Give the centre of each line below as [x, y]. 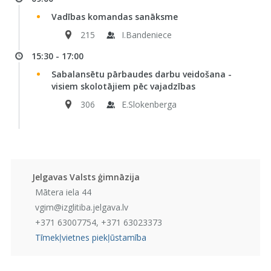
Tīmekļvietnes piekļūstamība [90, 237]
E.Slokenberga [149, 104]
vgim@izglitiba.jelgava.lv [81, 207]
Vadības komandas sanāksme [114, 17]
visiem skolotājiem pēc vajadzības [123, 86]
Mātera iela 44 [63, 192]
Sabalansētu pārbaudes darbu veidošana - [141, 74]
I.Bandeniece [146, 35]
